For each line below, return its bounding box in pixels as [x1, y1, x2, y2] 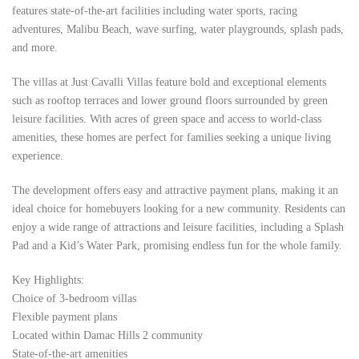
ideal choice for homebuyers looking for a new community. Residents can [12, 203, 345, 215]
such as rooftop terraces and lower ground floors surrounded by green [12, 95, 328, 107]
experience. [12, 150, 63, 162]
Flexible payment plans [12, 311, 117, 323]
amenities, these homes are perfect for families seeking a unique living [12, 131, 331, 143]
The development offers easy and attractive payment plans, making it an [12, 184, 338, 196]
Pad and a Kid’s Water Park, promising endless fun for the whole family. [12, 240, 342, 252]
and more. [12, 42, 58, 54]
